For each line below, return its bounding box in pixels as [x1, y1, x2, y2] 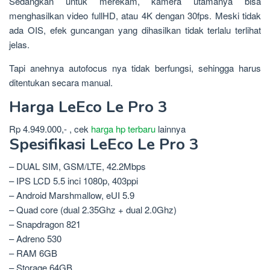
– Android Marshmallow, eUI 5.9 [9, 189, 134, 202]
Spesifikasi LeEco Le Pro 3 [9, 134, 199, 155]
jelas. [9, 38, 30, 51]
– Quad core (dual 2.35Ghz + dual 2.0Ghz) [9, 203, 177, 216]
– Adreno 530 [9, 232, 61, 245]
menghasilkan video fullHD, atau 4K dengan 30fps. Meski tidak [9, 9, 261, 22]
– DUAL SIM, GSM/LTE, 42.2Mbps [9, 160, 146, 173]
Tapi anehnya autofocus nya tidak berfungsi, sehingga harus [9, 61, 261, 75]
